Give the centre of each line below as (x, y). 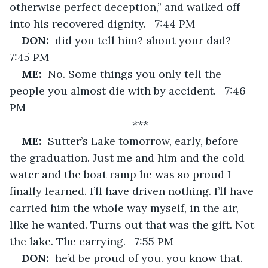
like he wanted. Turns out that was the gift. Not (133, 224)
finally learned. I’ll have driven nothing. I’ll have (133, 191)
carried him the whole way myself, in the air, (126, 208)
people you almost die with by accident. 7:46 (129, 90)
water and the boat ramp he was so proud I (122, 174)
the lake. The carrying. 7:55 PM (92, 241)
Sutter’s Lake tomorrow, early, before (145, 141)
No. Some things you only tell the (136, 74)
